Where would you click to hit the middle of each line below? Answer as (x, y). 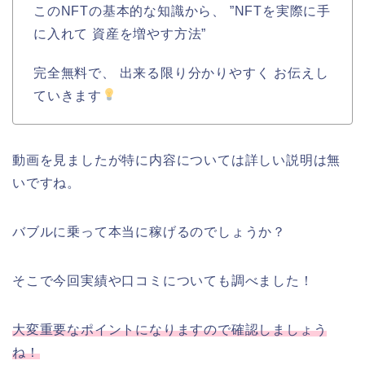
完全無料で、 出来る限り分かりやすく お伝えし (181, 73)
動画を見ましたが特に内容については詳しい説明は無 (177, 160)
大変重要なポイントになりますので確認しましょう (170, 329)
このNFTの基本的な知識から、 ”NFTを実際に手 (182, 11)
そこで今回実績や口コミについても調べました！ (163, 280)
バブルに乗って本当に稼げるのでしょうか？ (149, 231)
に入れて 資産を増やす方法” (120, 33)
